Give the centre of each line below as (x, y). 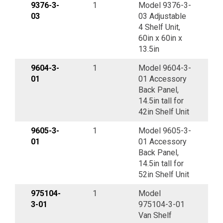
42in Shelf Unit (164, 111)
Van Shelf (155, 215)
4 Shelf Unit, (159, 27)
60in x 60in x (160, 38)
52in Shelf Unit (164, 174)
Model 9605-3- (165, 130)
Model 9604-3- (165, 68)
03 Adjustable (162, 16)
